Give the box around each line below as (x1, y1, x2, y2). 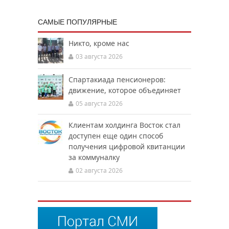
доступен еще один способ (68, 131, 163, 141)
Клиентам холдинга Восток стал (68, 120, 180, 130)
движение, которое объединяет (68, 85, 181, 95)
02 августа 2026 (76, 166, 123, 175)
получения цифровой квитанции (68, 142, 185, 151)
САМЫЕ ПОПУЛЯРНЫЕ (38, 18, 117, 26)
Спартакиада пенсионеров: (68, 75, 166, 84)
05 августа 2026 (76, 99, 123, 108)
